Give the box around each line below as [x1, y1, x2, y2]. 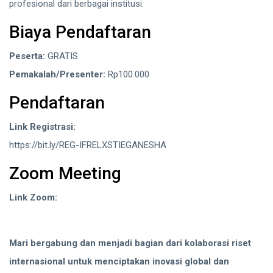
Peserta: [9, 51, 45, 62]
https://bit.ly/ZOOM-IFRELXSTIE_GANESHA [9, 210, 181, 222]
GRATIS [45, 51, 78, 62]
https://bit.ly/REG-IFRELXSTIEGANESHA [9, 140, 166, 151]
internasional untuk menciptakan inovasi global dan [9, 256, 229, 268]
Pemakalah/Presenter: [9, 69, 105, 80]
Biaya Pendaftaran [9, 22, 151, 43]
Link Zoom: [9, 192, 57, 204]
